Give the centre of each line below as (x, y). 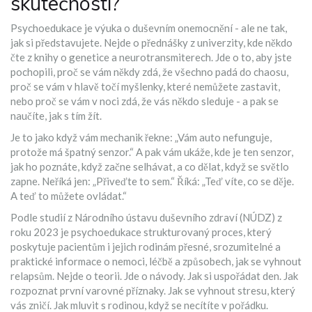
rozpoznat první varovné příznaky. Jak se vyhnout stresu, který (153, 291)
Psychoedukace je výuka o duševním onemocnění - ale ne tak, (149, 28)
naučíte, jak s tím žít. (56, 116)
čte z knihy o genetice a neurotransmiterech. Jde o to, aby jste (151, 57)
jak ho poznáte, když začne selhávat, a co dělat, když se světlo (150, 167)
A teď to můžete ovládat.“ (69, 196)
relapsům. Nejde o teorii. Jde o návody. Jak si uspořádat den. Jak (154, 276)
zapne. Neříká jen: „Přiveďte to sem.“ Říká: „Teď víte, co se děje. (152, 181)
